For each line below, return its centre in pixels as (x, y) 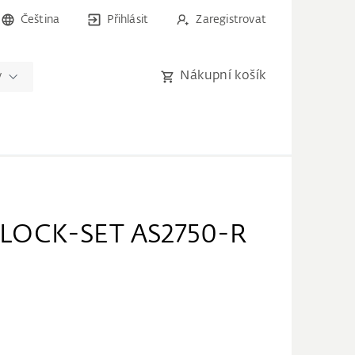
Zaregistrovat (231, 20)
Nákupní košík (223, 76)
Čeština (40, 20)
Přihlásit (128, 20)
